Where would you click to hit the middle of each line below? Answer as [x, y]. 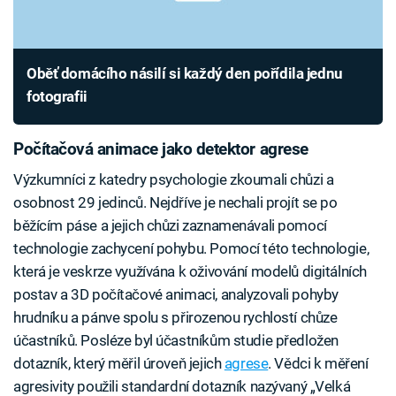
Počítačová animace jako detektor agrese [161, 150]
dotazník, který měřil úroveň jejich [119, 363]
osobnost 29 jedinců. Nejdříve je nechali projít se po [175, 202]
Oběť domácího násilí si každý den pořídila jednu [185, 74]
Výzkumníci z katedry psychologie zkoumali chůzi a [174, 179]
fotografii [57, 97]
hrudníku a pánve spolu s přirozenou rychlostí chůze [175, 317]
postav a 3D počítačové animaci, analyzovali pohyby [176, 294]
